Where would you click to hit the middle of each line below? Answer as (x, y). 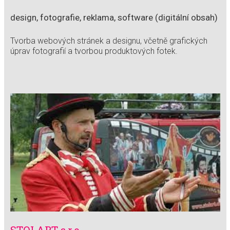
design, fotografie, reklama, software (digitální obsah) (114, 18)
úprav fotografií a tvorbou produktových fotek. (94, 51)
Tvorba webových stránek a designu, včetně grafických (109, 41)
